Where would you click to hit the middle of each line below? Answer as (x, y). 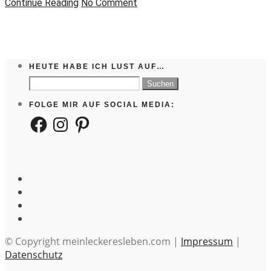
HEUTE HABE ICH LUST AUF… (97, 66)
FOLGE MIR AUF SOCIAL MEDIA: (102, 105)
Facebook (50, 119)
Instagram (73, 119)
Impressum (207, 242)
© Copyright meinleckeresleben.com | (93, 242)
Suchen (44, 82)
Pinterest (93, 119)
